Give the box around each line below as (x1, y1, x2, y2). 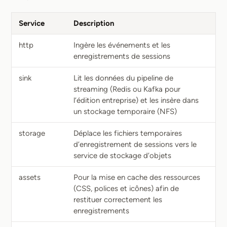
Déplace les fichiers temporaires (73, 129, 182, 138)
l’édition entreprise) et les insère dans (73, 96, 199, 105)
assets (19, 173, 41, 182)
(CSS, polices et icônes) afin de (73, 184, 179, 193)
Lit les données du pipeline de (73, 73, 173, 83)
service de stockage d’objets (73, 151, 171, 160)
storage (19, 129, 45, 138)
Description (73, 19, 115, 28)
